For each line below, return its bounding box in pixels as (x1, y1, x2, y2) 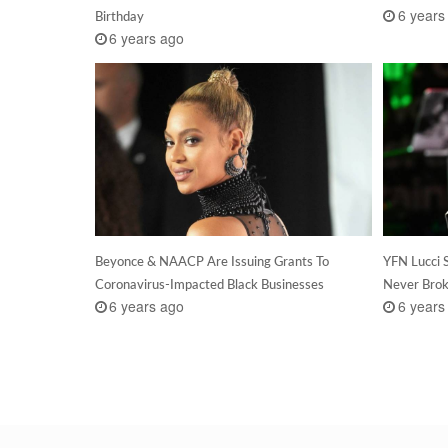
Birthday (94, 8, 144, 25)
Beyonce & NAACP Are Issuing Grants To (94, 252, 329, 269)
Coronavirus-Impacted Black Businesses (94, 275, 324, 292)
